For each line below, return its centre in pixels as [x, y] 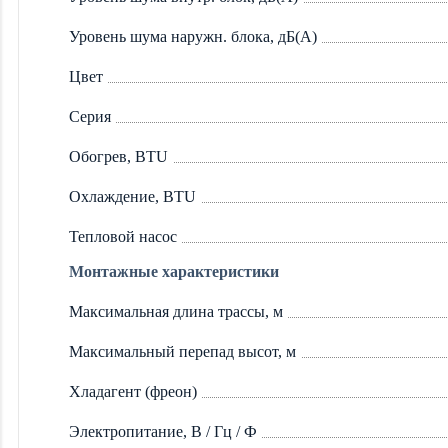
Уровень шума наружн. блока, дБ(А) [193, 37]
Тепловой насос [123, 237]
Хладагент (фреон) [133, 392]
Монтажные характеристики [174, 272]
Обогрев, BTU [118, 157]
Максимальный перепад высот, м [182, 352]
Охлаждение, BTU [132, 197]
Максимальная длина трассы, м [176, 312]
